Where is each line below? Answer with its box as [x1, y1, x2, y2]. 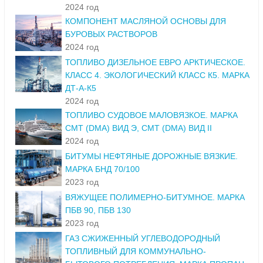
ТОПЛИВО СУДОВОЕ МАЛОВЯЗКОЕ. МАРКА [65, 110, 238, 120]
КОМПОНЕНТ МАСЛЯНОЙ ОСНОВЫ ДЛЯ [65, 16, 226, 26]
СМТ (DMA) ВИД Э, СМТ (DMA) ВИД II [65, 123, 212, 133]
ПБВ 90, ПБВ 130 [65, 205, 131, 215]
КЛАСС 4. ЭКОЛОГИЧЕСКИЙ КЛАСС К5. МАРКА [65, 70, 249, 80]
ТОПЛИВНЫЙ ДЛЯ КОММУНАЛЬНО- [65, 247, 206, 257]
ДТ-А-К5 [65, 83, 96, 93]
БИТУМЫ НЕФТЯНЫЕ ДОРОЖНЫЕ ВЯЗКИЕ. [65, 151, 238, 161]
